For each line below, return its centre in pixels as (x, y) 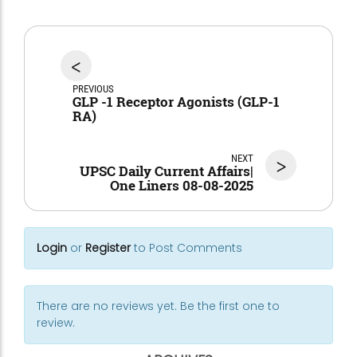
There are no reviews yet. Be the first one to (158, 306)
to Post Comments (186, 248)
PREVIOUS (93, 89)
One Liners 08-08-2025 (182, 186)
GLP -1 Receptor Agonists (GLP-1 (176, 102)
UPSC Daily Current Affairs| (167, 171)
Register (108, 248)
